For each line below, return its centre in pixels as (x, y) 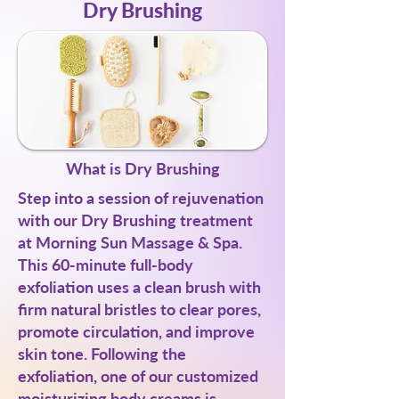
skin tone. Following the (102, 354)
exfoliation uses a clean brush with (139, 287)
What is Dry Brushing (142, 168)
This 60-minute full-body (106, 265)
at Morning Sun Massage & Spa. (130, 242)
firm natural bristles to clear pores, (139, 309)
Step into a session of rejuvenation (141, 198)
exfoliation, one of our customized (138, 376)
